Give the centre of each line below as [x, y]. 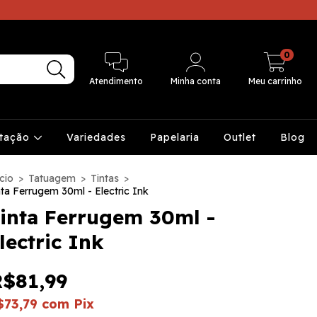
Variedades [96, 137]
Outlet [240, 137]
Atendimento [116, 81]
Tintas [105, 178]
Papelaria [174, 137]
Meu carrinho [275, 81]
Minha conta [196, 81]
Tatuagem [52, 178]
